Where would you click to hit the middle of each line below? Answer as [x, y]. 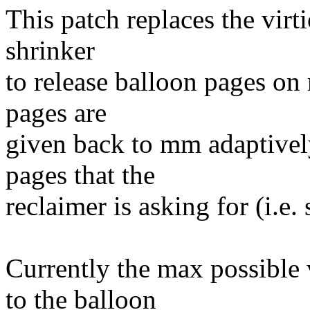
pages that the [80, 175]
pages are [56, 113]
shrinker [50, 51]
